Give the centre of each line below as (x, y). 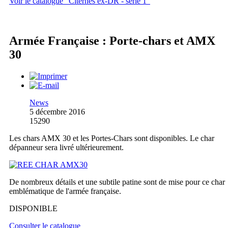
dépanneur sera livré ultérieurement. (66, 148)
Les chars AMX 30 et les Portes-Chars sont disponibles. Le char (112, 138)
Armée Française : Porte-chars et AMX (112, 41)
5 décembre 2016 (57, 112)
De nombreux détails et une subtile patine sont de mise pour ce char (117, 182)
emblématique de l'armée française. (65, 191)
